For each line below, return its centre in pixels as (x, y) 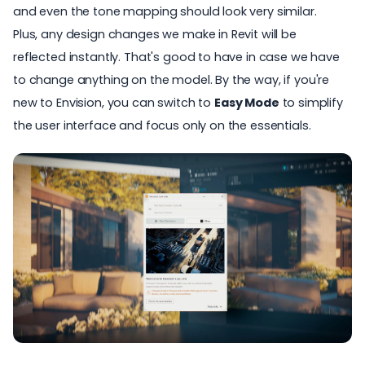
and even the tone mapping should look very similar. (165, 11)
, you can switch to (158, 102)
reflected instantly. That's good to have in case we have (176, 57)
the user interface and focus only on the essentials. (162, 125)
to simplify (311, 102)
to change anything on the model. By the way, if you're (172, 79)
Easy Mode (246, 102)
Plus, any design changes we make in (122, 34)
